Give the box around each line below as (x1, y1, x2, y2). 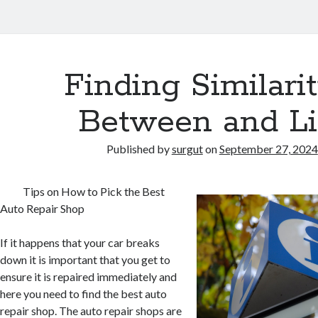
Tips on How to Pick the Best (23, 185, 165, 198)
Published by (106, 142, 172, 155)
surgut (171, 142, 203, 155)
